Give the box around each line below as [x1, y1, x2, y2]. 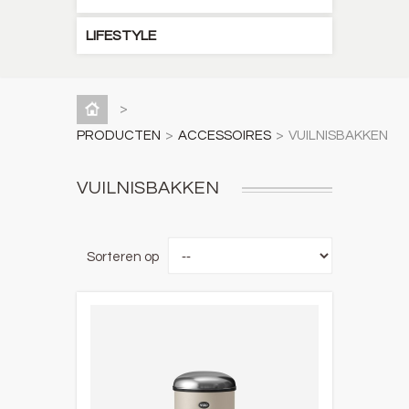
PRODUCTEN [77, 129, 161, 142]
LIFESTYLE [86, 28, 156, 43]
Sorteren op [87, 250, 159, 264]
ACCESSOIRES [178, 129, 271, 142]
